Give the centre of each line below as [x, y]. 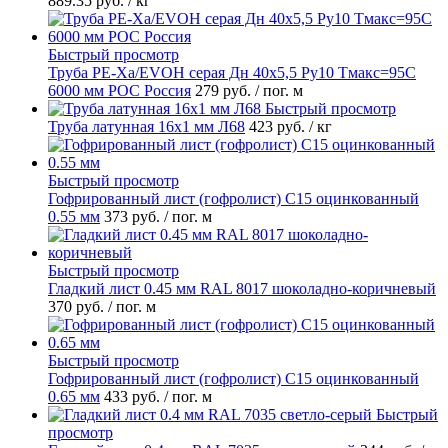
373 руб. [134, 216]
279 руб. [225, 90]
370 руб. [78, 306]
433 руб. [134, 396]
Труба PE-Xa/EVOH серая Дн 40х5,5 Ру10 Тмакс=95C [232, 72]
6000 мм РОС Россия [119, 90]
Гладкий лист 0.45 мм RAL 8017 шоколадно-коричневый [242, 288]
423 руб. [279, 126]
